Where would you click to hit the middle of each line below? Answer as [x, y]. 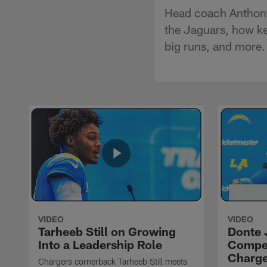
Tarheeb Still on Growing [107, 231]
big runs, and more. [215, 46]
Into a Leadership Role [100, 244]
